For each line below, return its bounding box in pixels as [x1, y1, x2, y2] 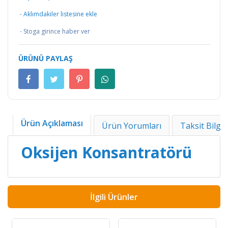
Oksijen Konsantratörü [21, 142, 192, 163]
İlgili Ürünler [90, 191, 138, 203]
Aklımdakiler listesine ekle [23, 10, 97, 19]
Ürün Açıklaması [21, 117, 83, 129]
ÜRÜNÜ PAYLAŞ [18, 53, 73, 64]
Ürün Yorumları [102, 120, 161, 131]
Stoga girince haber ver [23, 27, 90, 36]
